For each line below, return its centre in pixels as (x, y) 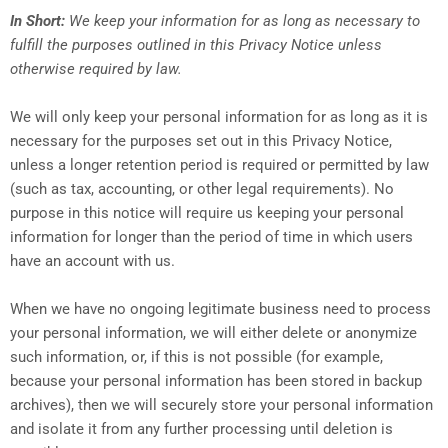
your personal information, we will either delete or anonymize (213, 333)
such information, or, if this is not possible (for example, (196, 357)
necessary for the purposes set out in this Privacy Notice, (201, 141)
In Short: (39, 21)
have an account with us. (92, 261)
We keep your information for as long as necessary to (244, 21)
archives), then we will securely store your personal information (221, 405)
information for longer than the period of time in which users (211, 237)
